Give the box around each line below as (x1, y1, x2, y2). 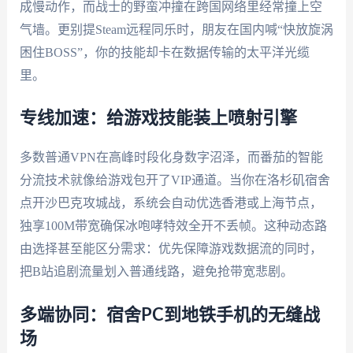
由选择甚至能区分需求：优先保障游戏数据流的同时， (19, 242, 322, 256)
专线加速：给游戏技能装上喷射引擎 (19, 110, 297, 128)
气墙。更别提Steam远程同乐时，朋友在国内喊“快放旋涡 (19, 22, 333, 36)
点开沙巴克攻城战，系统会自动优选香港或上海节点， (19, 196, 322, 210)
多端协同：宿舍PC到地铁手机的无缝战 (19, 306, 320, 324)
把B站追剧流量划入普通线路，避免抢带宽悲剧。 (19, 265, 293, 279)
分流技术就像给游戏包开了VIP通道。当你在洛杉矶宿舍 (19, 173, 330, 188)
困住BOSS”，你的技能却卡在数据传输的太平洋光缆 (19, 45, 310, 59)
